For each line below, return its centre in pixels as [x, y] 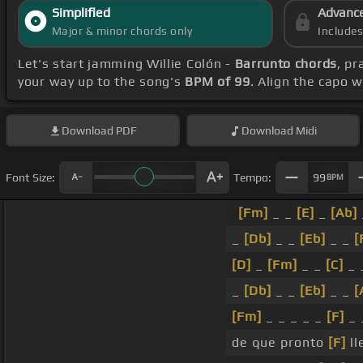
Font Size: [30, 177]
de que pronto [280, 343]
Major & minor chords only [122, 31]
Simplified [81, 13]
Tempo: [252, 177]
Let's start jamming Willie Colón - [126, 64]
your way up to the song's [102, 82]
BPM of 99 [218, 82]
